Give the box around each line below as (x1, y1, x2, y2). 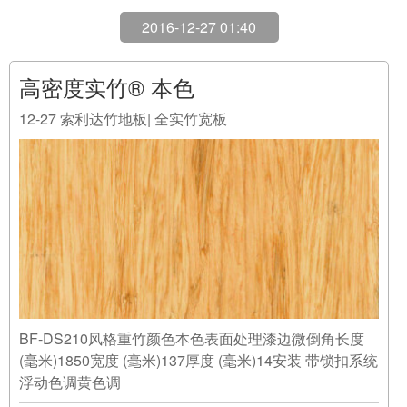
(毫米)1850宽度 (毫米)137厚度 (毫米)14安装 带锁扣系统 (19, 336, 378, 357)
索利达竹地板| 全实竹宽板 (60, 94, 227, 115)
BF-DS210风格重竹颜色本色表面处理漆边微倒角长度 (19, 314, 364, 335)
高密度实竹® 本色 (19, 57, 194, 89)
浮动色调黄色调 (19, 358, 154, 379)
